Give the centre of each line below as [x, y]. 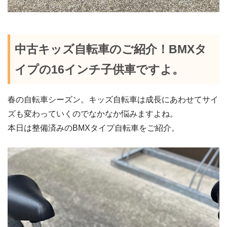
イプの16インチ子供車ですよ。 [99, 69]
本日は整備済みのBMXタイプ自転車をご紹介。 [93, 128]
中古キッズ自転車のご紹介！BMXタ [110, 49]
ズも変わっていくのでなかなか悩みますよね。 [93, 114]
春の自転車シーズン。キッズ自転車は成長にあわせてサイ [113, 100]
